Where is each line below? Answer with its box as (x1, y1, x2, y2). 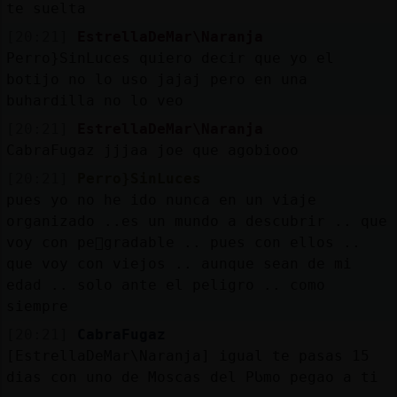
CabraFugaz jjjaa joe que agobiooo (5, 141, 299, 159)
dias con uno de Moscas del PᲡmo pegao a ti (5, 368, 378, 385)
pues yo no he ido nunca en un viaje (5, 191, 316, 208)
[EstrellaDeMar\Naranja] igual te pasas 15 (5, 346, 370, 364)
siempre (5, 297, 68, 315)
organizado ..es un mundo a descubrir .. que (5, 212, 387, 230)
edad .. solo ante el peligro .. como (5, 276, 325, 293)
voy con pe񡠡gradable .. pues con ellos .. (5, 233, 361, 251)
